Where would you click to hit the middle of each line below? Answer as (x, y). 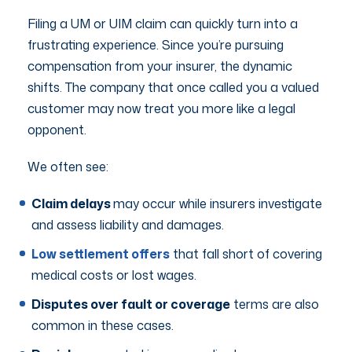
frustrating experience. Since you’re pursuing (156, 44)
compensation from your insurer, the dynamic (160, 66)
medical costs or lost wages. (114, 275)
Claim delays (72, 203)
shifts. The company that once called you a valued (173, 87)
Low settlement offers (101, 253)
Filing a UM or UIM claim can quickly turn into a (163, 23)
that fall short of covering (246, 253)
